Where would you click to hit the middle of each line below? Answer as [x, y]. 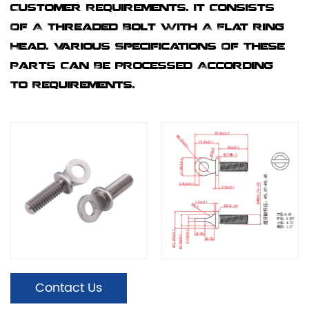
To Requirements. [73, 86]
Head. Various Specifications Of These [148, 47]
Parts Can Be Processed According [142, 67]
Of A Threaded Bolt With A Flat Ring [147, 28]
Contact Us [69, 288]
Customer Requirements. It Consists [142, 9]
